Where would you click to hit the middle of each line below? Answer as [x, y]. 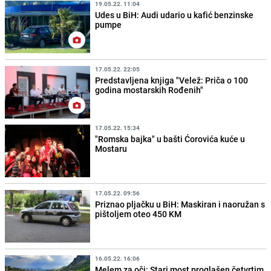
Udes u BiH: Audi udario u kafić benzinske [175, 15]
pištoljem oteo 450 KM [139, 214]
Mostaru [111, 148]
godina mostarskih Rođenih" [149, 90]
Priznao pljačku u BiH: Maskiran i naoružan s [180, 204]
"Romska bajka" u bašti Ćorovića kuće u [170, 139]
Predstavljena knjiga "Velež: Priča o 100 [172, 80]
